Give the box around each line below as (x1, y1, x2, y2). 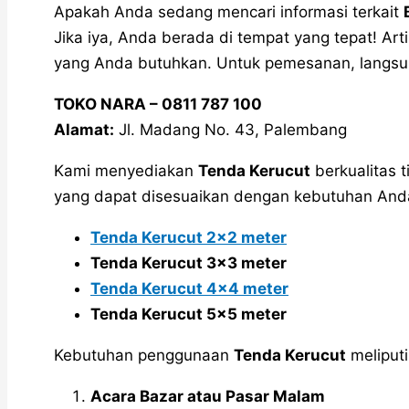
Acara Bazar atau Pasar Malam (90, 386, 325, 405)
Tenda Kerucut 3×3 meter (90, 253, 287, 272)
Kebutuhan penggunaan (54, 345, 234, 364)
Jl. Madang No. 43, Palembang (114, 120, 347, 139)
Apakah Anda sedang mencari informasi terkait (54, 2, 404, 21)
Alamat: (54, 120, 114, 139)
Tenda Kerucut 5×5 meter (90, 304, 287, 323)
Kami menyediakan (54, 161, 198, 180)
